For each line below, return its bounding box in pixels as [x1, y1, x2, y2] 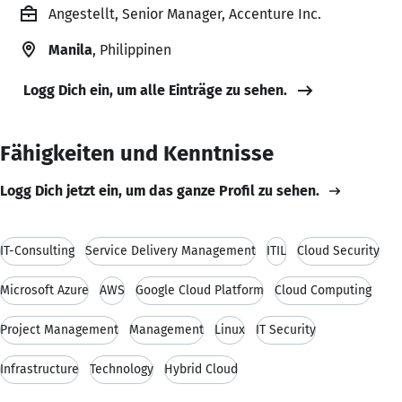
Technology [90, 361, 153, 377]
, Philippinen [92, 40, 171, 58]
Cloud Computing [275, 282, 371, 298]
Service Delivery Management [85, 242, 256, 258]
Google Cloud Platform [135, 282, 264, 298]
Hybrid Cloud [164, 361, 238, 377]
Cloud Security [297, 242, 380, 258]
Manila [48, 40, 92, 58]
